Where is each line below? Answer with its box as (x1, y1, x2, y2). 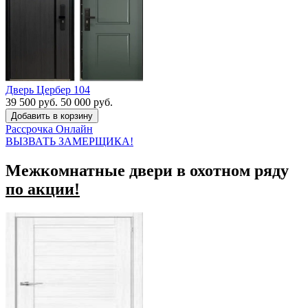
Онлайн (56, 122, 93, 135)
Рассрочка (5, 122, 56, 135)
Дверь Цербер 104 (5, 83, 90, 96)
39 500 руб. (5, 96, 58, 108)
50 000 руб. (60, 96, 113, 108)
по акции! (5, 179, 80, 198)
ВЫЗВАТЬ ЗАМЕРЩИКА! (5, 135, 133, 147)
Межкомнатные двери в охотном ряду (5, 161, 289, 179)
